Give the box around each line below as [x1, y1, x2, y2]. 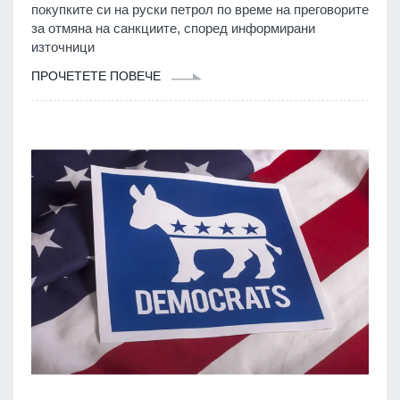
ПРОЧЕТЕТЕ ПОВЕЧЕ [31, 68, 164, 83]
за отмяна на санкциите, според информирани [31, 20, 315, 36]
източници [31, 38, 95, 54]
